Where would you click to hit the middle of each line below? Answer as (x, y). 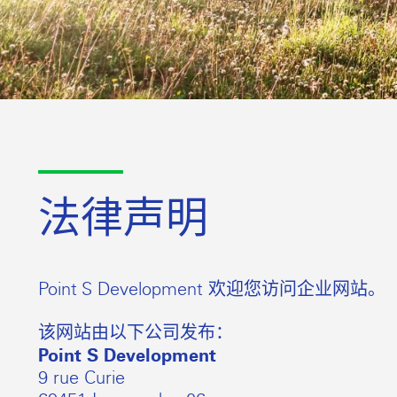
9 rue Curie (82, 377)
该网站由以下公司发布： (136, 332)
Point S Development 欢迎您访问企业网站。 (212, 288)
